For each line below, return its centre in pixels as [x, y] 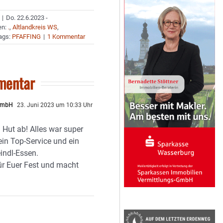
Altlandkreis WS [35, 27]
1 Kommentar [66, 37]
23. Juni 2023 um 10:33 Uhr [54, 105]
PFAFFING [27, 37]
